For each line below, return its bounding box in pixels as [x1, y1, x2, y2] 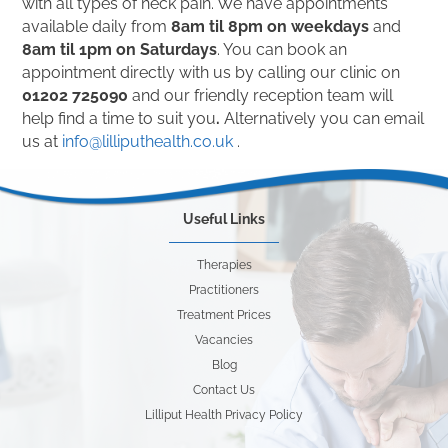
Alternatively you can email [224, 109, 425, 128]
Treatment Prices [177, 308, 271, 323]
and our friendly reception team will [128, 86, 394, 105]
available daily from [22, 17, 172, 36]
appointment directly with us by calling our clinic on [22, 63, 401, 82]
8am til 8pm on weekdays [171, 17, 370, 36]
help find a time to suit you [22, 109, 217, 128]
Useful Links [183, 211, 265, 228]
